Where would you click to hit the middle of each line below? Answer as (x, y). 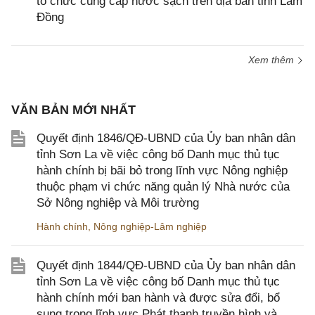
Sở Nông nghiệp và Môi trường (118, 203)
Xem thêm (272, 60)
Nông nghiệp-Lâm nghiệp (150, 226)
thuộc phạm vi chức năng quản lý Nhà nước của (163, 187)
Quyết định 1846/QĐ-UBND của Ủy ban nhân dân (166, 138)
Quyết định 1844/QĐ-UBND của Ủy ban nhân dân (166, 265)
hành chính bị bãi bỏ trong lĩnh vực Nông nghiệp (162, 171)
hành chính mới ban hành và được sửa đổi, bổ (158, 298)
